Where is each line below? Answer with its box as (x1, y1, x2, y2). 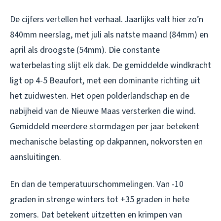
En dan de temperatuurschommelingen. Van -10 (10, 178, 184, 190)
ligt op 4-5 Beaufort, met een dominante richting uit (10, 74, 200, 87)
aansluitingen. (10, 150, 61, 163)
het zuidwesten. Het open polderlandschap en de (10, 89, 189, 102)
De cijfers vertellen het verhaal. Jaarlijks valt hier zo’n (10, 13, 203, 26)
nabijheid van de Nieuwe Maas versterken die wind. (10, 105, 196, 117)
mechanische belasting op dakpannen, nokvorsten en (10, 135, 203, 148)
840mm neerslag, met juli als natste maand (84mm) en (10, 28, 208, 41)
